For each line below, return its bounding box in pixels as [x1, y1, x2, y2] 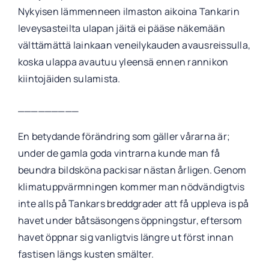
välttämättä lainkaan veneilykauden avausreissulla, [17, 38, 250, 52]
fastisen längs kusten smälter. [17, 247, 154, 261]
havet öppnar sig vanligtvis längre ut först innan [17, 230, 234, 244]
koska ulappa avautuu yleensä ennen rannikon [17, 55, 229, 68]
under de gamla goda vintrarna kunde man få [17, 146, 220, 160]
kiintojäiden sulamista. [17, 71, 121, 85]
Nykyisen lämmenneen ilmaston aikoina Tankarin [17, 4, 240, 18]
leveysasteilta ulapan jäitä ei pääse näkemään [17, 21, 225, 35]
